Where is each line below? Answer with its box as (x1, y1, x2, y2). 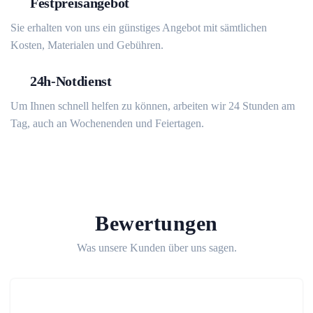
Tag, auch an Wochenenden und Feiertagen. (10, 117, 204, 129)
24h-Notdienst (30, 73, 112, 89)
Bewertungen (95, 212, 218, 235)
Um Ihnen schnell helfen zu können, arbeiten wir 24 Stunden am (10, 100, 295, 112)
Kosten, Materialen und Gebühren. (10, 39, 163, 51)
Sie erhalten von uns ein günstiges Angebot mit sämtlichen (10, 22, 267, 34)
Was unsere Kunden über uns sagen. (76, 242, 237, 254)
